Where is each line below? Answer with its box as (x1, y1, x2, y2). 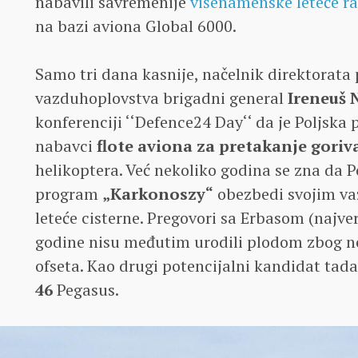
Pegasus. (53, 279, 119, 301)
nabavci (35, 135, 93, 157)
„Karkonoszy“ (102, 183, 213, 205)
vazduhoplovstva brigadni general (35, 87, 288, 109)
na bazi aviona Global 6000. (35, 15, 237, 38)
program (35, 183, 102, 205)
